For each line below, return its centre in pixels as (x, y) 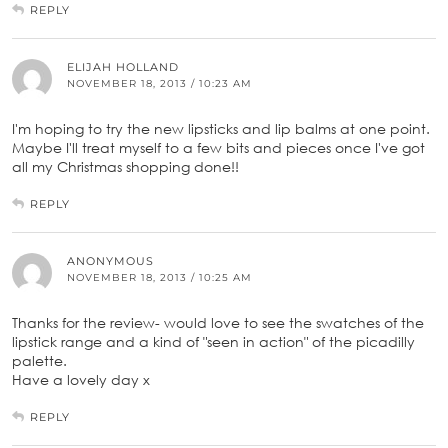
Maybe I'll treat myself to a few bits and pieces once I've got (218, 147)
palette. (39, 360)
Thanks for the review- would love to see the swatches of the (218, 322)
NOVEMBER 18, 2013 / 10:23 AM (159, 83)
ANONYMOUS (110, 260)
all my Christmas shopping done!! (125, 166)
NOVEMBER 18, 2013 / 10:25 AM (159, 277)
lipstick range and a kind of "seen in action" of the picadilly (213, 341)
